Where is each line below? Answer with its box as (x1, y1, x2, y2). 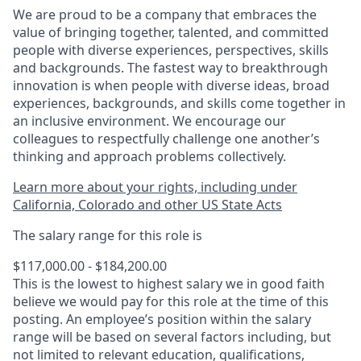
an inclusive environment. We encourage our (13, 112, 286, 130)
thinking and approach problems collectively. (13, 147, 286, 165)
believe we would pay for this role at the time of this (13, 293, 329, 310)
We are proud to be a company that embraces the (13, 6, 317, 23)
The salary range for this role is (13, 226, 202, 244)
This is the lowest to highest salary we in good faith (13, 275, 325, 293)
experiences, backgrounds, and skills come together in (13, 94, 346, 112)
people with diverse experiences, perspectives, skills (13, 41, 329, 59)
